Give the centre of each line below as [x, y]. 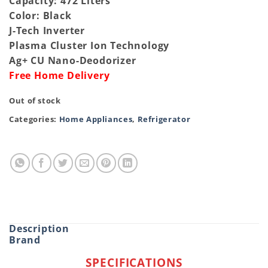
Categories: [34, 119]
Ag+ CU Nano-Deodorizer [73, 61]
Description [39, 228]
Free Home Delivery [60, 76]
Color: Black [40, 16]
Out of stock [35, 100]
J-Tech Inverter [47, 31]
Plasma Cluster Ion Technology [89, 46]
